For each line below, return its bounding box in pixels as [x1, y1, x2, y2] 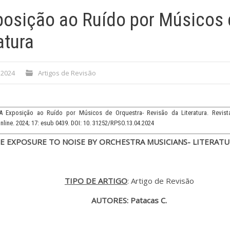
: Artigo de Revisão [127, 176, 194, 186]
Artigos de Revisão [38, 68, 96, 78]
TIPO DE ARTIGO [64, 176, 127, 186]
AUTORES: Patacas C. [91, 195, 167, 205]
